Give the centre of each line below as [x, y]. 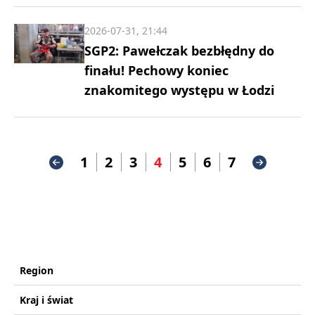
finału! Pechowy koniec [156, 70]
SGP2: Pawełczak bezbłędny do [179, 51]
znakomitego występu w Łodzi [179, 90]
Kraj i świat [46, 300]
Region [37, 270]
